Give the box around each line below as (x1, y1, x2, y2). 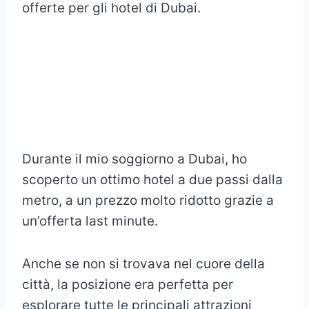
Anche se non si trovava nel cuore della (22, 255, 265, 272)
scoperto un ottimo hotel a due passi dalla (22, 171, 283, 188)
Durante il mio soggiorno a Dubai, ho (22, 150, 247, 167)
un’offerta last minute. (22, 212, 158, 229)
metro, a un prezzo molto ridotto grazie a (22, 192, 274, 208)
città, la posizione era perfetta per (22, 276, 233, 292)
